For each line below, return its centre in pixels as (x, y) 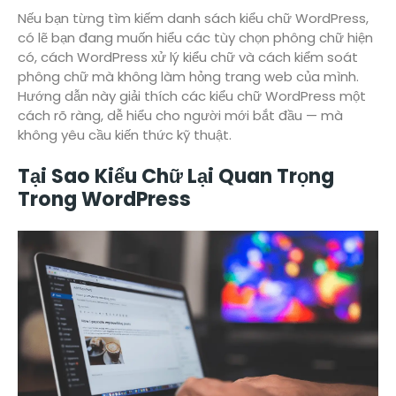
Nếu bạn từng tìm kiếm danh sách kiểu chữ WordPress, (193, 19)
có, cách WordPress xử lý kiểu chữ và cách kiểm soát (188, 57)
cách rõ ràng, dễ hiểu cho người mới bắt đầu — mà (180, 116)
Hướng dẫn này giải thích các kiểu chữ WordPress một (192, 96)
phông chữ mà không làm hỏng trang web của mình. (188, 77)
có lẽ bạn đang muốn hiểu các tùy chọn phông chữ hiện (195, 38)
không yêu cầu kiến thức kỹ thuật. (125, 135)
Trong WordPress (104, 199)
